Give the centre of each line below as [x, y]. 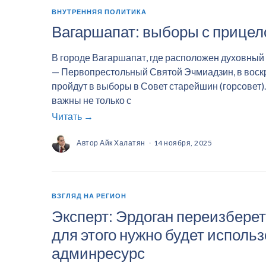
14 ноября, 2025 [183, 143]
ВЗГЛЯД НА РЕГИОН [89, 196]
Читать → [72, 116]
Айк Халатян [123, 143]
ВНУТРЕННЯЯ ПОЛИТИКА [99, 11]
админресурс [98, 253]
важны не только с [91, 100]
